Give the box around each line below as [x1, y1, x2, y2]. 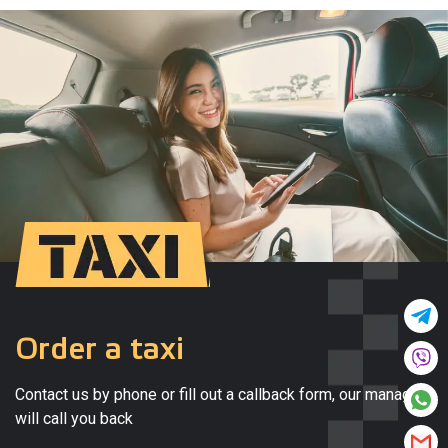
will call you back [15, 409, 133, 428]
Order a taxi [15, 332, 184, 367]
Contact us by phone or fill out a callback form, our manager [15, 385, 425, 404]
